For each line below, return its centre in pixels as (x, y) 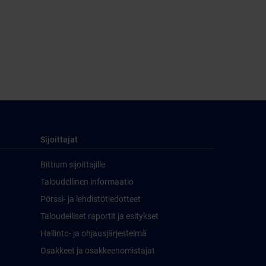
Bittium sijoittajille (73, 164)
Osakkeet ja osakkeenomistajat (98, 251)
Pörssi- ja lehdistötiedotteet (91, 199)
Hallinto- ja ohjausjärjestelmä (94, 233)
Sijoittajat (59, 140)
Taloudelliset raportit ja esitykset (99, 216)
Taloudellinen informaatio (87, 182)
